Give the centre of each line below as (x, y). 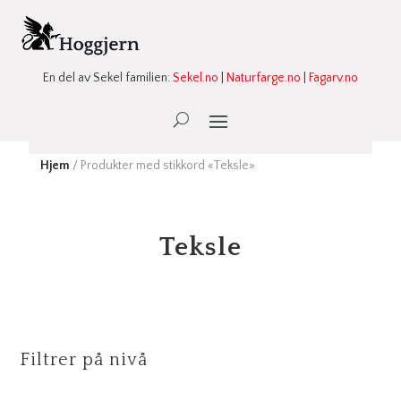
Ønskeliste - (207, 123)
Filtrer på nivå (84, 359)
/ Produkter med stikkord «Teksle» (162, 165)
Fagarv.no (333, 77)
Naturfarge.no (264, 77)
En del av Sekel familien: (108, 77)
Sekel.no (196, 77)
